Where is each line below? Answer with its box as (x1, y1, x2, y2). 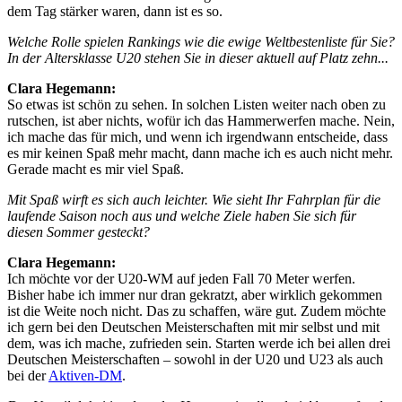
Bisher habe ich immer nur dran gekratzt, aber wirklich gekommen (7, 286, 382, 302)
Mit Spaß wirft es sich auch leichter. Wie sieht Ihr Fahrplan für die (7, 191, 380, 207)
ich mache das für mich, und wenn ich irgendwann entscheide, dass (7, 128, 388, 144)
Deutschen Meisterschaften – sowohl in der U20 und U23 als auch (7, 351, 383, 367)
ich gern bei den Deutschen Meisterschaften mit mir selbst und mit (7, 319, 380, 335)
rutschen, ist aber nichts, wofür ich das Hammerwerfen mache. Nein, (7, 112, 395, 128)
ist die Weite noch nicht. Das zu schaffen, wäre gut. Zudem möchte (7, 302, 386, 319)
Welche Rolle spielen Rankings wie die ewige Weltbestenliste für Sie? (7, 33, 395, 49)
